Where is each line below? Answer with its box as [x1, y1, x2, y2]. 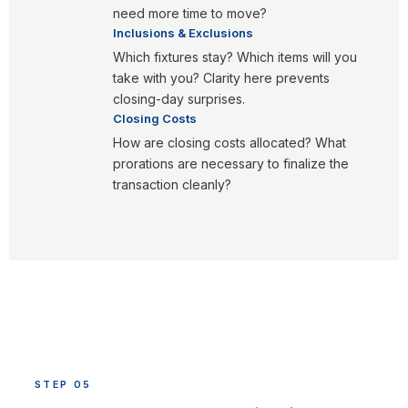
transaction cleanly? [113, 177, 231, 192]
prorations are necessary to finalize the [113, 156, 349, 171]
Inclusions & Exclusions [113, 25, 253, 40]
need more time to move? [113, 5, 267, 21]
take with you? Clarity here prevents [113, 70, 330, 86]
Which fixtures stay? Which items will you [113, 49, 357, 65]
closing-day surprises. [113, 91, 245, 107]
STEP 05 [35, 379, 92, 391]
